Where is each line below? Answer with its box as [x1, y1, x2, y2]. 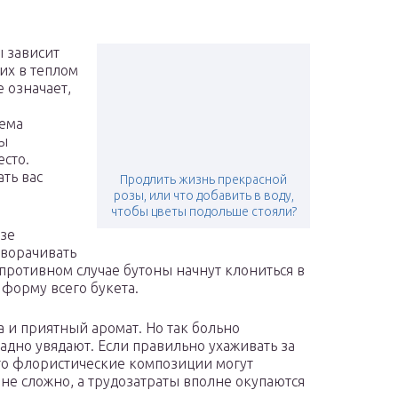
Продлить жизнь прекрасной [120, 172, 287, 187]
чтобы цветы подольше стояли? [110, 204, 297, 219]
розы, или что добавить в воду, [113, 188, 294, 203]
